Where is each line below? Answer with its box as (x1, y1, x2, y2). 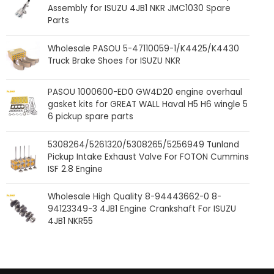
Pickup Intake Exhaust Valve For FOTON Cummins (48, 150, 250, 163)
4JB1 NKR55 (48, 215, 94, 227)
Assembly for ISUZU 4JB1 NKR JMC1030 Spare (48, 2, 231, 15)
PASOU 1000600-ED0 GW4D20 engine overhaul (48, 86, 243, 98)
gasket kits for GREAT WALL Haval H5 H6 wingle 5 (48, 98, 248, 111)
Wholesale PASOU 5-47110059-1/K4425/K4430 (48, 42, 240, 54)
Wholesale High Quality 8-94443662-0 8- (48, 190, 222, 202)
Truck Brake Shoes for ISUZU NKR (48, 54, 181, 67)
